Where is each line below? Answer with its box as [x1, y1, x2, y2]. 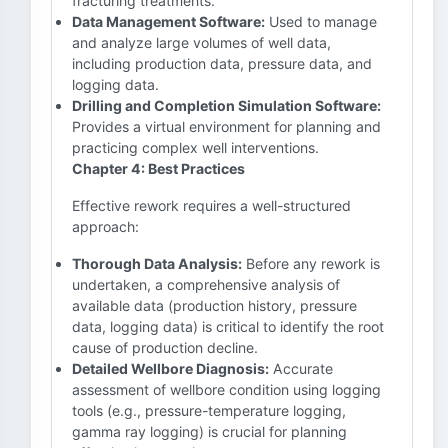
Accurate [269, 360, 333, 377]
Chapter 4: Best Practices [72, 160, 245, 177]
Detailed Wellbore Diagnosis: [72, 360, 269, 377]
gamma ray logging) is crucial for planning [72, 423, 347, 440]
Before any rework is [242, 255, 380, 272]
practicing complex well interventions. [72, 139, 319, 156]
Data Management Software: [72, 13, 265, 30]
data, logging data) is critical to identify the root [72, 318, 384, 335]
